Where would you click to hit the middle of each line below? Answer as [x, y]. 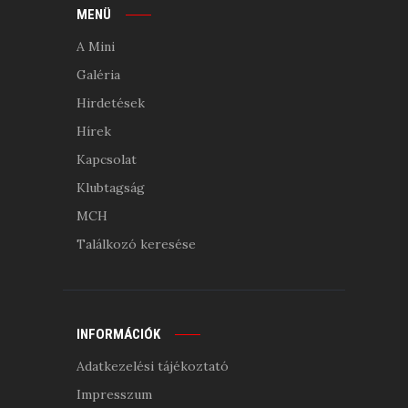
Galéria [98, 75]
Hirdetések [111, 103]
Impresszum [114, 394]
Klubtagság [111, 188]
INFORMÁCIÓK [118, 334]
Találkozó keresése [136, 245]
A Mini [96, 47]
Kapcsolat [107, 160]
